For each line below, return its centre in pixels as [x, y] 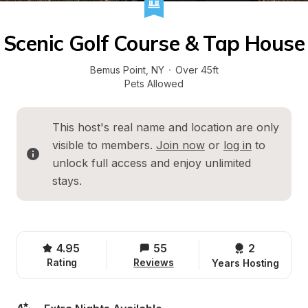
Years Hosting [246, 263]
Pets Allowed [154, 84]
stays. [67, 181]
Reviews [154, 262]
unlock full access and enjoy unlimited [152, 163]
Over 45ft [197, 70]
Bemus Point [118, 70]
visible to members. [104, 145]
